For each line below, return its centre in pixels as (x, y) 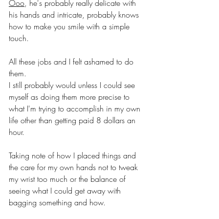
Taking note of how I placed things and (74, 155)
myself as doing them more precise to (70, 97)
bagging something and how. (57, 202)
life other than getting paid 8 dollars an (73, 120)
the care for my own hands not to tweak (75, 167)
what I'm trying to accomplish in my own (76, 109)
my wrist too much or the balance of (68, 179)
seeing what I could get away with (66, 191)
